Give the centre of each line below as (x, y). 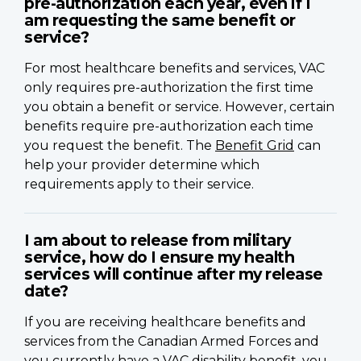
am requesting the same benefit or (160, 20)
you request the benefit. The (120, 145)
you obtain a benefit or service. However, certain (179, 106)
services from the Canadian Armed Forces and (172, 341)
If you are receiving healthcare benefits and (165, 322)
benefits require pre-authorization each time (169, 126)
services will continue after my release (174, 274)
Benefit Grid (255, 145)
